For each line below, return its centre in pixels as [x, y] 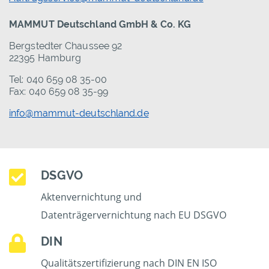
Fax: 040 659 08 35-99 [59, 92]
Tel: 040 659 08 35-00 [58, 80]
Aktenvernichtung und [92, 197]
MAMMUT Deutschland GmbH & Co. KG [100, 25]
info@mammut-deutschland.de [79, 113]
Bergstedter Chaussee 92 [66, 46]
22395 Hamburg [45, 58]
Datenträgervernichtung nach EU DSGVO [134, 215]
